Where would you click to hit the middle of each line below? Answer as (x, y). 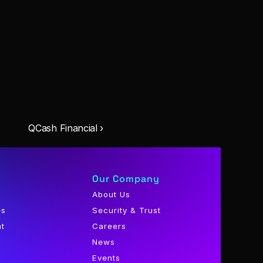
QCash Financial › (66, 128)
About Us (112, 194)
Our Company (126, 179)
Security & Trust (127, 210)
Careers (109, 226)
